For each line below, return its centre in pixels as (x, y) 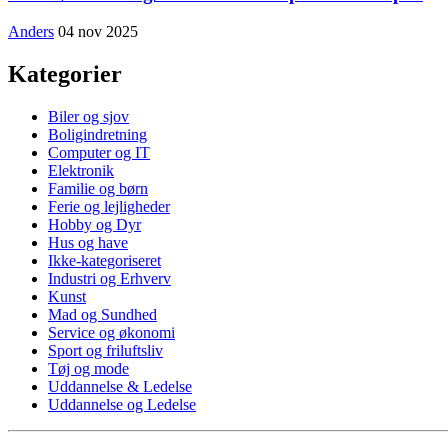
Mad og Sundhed (102, 315)
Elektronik (81, 171)
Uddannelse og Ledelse (122, 405)
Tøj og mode (88, 369)
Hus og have (88, 243)
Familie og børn (98, 189)
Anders (31, 32)
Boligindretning (97, 135)
